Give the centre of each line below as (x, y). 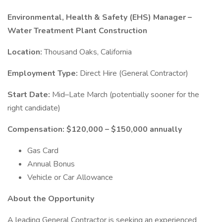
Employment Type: (44, 73)
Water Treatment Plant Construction (77, 31)
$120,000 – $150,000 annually (124, 129)
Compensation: (37, 129)
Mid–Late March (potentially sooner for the (126, 95)
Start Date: (30, 95)
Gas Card (43, 151)
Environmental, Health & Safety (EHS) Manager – (100, 17)
